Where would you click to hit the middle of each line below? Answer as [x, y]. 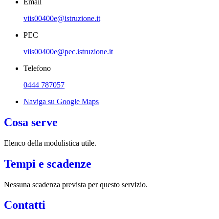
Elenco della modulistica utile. [51, 143]
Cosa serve [31, 122]
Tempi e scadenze [48, 164]
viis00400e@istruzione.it [62, 18]
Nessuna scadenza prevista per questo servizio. [76, 184]
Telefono [37, 68]
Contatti [25, 205]
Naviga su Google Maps [61, 101]
